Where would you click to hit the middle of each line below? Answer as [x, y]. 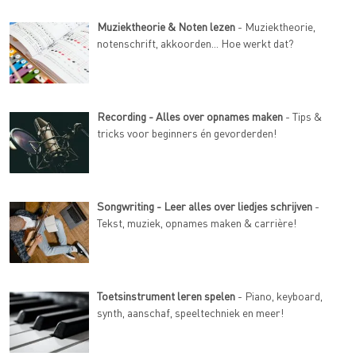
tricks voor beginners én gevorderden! [187, 132]
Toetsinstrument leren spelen [166, 295]
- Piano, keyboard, [279, 295]
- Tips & [302, 116]
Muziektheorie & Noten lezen [166, 26]
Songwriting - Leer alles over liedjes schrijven [205, 205]
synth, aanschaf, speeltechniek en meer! [190, 312]
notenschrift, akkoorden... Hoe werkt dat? [195, 43]
